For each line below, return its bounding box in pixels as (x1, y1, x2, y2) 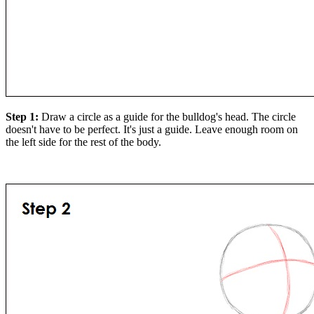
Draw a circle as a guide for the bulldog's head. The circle (41, 111, 296, 123)
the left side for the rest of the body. (6, 136, 161, 149)
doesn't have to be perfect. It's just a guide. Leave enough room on (6, 123, 298, 136)
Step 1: (6, 111, 41, 123)
